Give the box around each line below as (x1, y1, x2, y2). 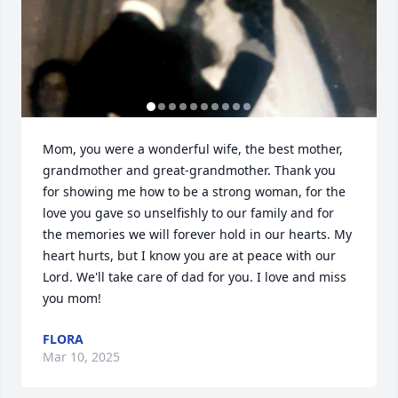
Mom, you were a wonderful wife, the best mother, (43, 140, 343, 157)
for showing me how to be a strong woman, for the (43, 183, 346, 200)
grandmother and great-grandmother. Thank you (43, 162, 336, 179)
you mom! (43, 290, 101, 306)
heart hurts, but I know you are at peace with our (43, 247, 336, 264)
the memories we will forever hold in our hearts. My (43, 226, 352, 243)
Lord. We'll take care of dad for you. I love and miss (43, 268, 346, 285)
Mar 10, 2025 (43, 348, 120, 365)
